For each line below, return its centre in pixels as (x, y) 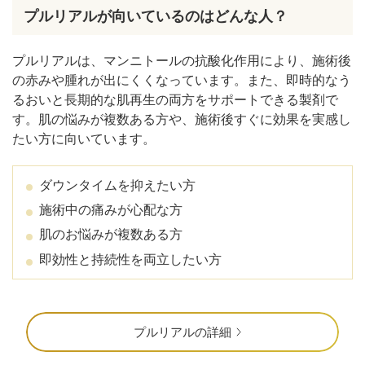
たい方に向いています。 (84, 139)
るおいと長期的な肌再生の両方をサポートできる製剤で (175, 100)
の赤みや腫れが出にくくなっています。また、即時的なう (182, 81)
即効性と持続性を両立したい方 (130, 259)
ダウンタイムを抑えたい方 (117, 185)
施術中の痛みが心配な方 (111, 210)
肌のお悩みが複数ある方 (111, 235)
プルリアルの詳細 (182, 332)
